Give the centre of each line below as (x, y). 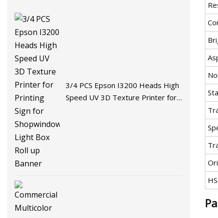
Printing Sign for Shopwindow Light (124, 109)
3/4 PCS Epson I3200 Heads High (123, 85)
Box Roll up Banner (98, 121)
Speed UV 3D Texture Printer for (121, 97)
